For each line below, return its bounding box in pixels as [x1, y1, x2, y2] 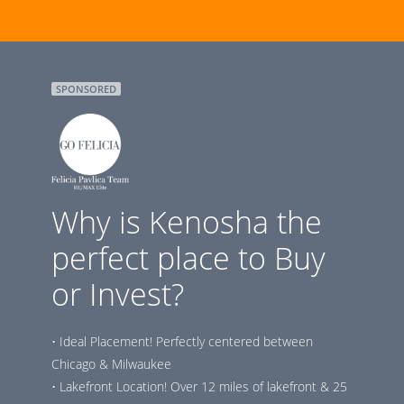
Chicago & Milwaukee [50, 355, 171, 372]
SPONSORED [55, 82, 116, 96]
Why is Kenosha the [50, 201, 322, 243]
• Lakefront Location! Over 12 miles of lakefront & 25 [50, 378, 347, 395]
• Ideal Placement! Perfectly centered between [50, 333, 313, 350]
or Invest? [50, 273, 184, 315]
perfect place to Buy [50, 237, 326, 279]
